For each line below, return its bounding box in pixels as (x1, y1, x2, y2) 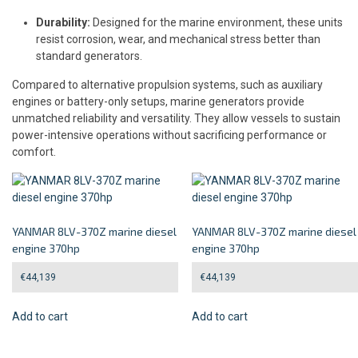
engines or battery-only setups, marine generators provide (12, 95, 304, 108)
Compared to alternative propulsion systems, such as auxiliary (12, 78, 323, 91)
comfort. (12, 145, 56, 158)
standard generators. (36, 50, 142, 62)
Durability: (36, 16, 90, 29)
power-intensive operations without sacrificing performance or (12, 129, 327, 141)
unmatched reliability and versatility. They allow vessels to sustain (12, 112, 340, 125)
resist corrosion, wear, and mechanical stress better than (36, 33, 320, 46)
